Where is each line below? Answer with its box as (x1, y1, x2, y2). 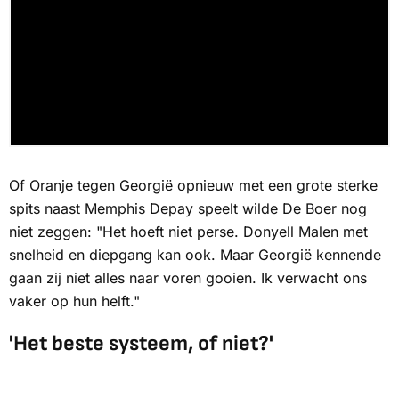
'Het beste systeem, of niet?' (9, 330, 273, 356)
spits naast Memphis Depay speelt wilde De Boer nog (9, 199, 367, 217)
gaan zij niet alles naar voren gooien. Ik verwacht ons (9, 269, 367, 287)
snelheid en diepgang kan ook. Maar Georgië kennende (9, 246, 381, 264)
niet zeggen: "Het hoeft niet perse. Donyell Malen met (9, 223, 368, 240)
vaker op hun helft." (9, 292, 140, 310)
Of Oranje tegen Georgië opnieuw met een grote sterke (9, 176, 378, 194)
